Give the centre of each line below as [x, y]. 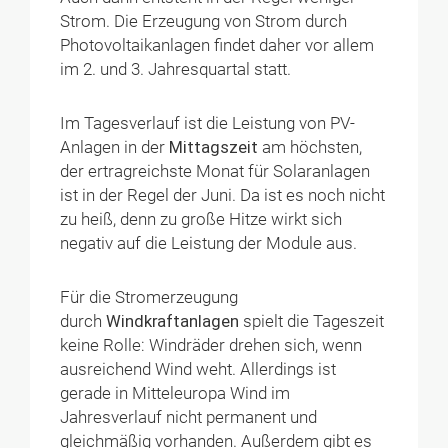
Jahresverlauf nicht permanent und [189, 418]
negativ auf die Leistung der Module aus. [209, 244]
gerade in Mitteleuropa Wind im [175, 394]
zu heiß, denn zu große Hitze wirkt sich [201, 220]
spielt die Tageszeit [312, 322]
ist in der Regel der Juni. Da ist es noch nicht [223, 196]
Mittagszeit [214, 148]
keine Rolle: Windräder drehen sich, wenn [211, 346]
